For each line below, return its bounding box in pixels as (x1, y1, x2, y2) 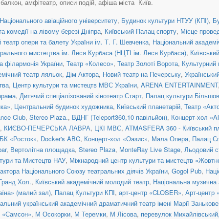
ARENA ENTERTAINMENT (141, 80, 218, 89)
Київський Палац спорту (105, 26, 176, 36)
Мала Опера (152, 133, 188, 143)
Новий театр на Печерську (103, 69, 181, 79)
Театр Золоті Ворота (117, 58, 178, 68)
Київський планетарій (117, 101, 180, 111)
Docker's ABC (41, 133, 80, 143)
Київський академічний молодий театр (35, 176, 149, 186)
